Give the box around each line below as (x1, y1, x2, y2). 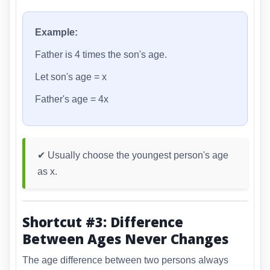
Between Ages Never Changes (22, 230, 228, 248)
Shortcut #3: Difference (22, 213, 183, 231)
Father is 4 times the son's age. (35, 49, 167, 60)
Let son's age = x (35, 72, 107, 83)
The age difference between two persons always (22, 254, 228, 265)
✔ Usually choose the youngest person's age (37, 150, 228, 161)
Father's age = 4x (35, 94, 108, 105)
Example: (35, 27, 78, 38)
